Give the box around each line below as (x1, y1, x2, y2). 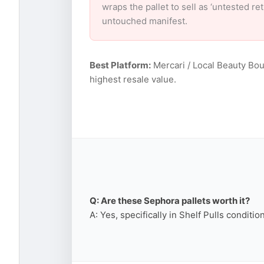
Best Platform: (90, 60, 151, 71)
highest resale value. (90, 74, 176, 85)
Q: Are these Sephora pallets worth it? (90, 194, 250, 206)
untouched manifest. (102, 15, 187, 27)
